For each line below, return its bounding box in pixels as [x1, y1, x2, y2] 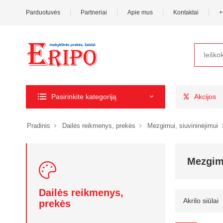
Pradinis [27, 121, 50, 129]
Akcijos [194, 92, 216, 101]
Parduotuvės [26, 9, 60, 16]
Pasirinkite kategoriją [51, 92, 116, 101]
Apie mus [127, 9, 153, 16]
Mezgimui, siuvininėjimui [147, 121, 218, 129]
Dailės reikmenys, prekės [62, 121, 135, 129]
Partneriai [81, 9, 107, 16]
